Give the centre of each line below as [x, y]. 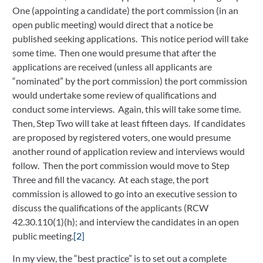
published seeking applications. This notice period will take [130, 38]
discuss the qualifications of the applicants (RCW [110, 207]
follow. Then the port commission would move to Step [121, 165]
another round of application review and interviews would [129, 151]
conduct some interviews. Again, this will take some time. [127, 109]
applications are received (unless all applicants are [112, 66]
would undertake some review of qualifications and [114, 95]
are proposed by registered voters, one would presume [122, 137]
